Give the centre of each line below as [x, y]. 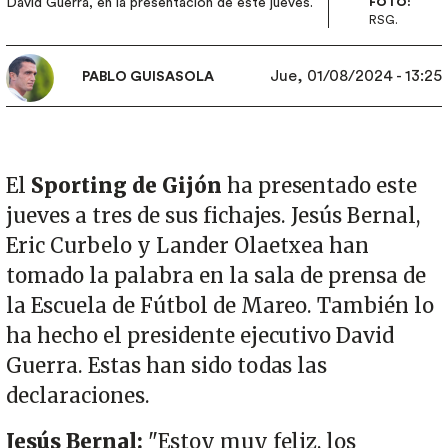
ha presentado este [319, 186]
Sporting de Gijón [126, 186]
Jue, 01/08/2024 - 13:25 [356, 76]
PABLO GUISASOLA [148, 77]
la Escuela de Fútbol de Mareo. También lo [220, 306]
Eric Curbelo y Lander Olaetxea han [188, 246]
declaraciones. [80, 396]
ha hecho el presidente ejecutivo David [200, 336]
